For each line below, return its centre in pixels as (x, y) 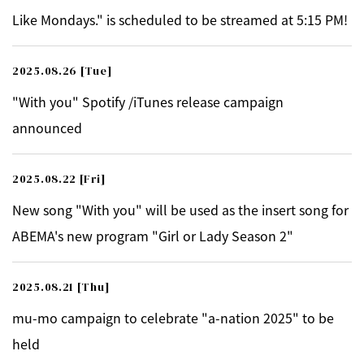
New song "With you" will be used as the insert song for (180, 210)
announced (47, 128)
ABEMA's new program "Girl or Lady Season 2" (153, 236)
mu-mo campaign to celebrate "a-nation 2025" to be (173, 318)
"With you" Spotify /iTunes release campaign (148, 102)
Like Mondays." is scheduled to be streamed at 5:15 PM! (180, 19)
